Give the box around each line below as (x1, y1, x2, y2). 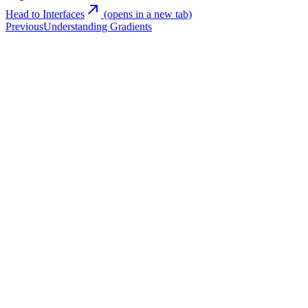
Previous (5, 20, 43, 32)
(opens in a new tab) (101, 8, 192, 20)
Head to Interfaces (5, 8, 85, 20)
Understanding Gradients (43, 20, 152, 32)
